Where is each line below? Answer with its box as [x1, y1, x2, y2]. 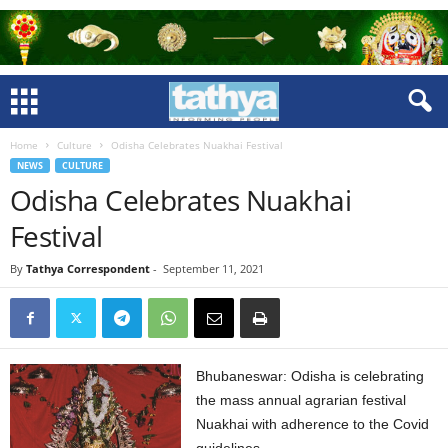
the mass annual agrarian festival [196, 392, 407, 408]
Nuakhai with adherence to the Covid [196, 416, 430, 432]
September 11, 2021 [163, 261, 264, 276]
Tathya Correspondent [26, 261, 150, 276]
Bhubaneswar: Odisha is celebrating [196, 368, 425, 384]
